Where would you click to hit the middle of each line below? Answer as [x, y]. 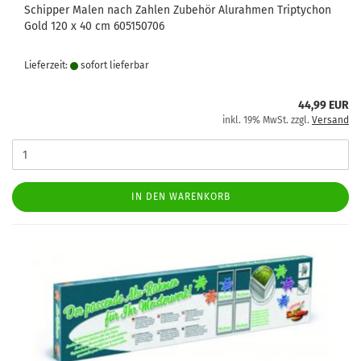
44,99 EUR [324, 105]
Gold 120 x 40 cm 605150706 [94, 26]
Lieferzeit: [47, 65]
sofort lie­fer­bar [114, 65]
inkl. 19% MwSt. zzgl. [267, 120]
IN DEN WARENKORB [180, 197]
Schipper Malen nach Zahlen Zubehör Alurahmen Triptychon [178, 10]
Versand [330, 120]
